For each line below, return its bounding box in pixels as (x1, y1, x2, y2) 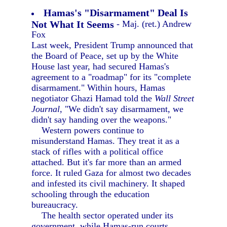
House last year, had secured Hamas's (31, 61, 170, 71)
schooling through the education (31, 189, 150, 199)
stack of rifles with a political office (31, 146, 164, 157)
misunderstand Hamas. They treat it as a (31, 136, 180, 146)
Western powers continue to (31, 125, 144, 135)
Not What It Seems (31, 19, 115, 29)
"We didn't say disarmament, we (62, 104, 184, 114)
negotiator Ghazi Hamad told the (31, 93, 155, 103)
